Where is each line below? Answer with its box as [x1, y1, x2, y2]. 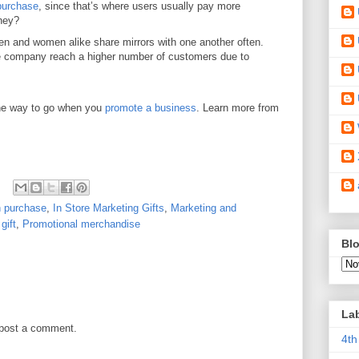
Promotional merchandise [22, 218, 140, 230]
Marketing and [171, 202, 236, 214]
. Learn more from [196, 102, 279, 114]
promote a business [105, 102, 196, 114]
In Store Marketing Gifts [53, 202, 164, 214]
